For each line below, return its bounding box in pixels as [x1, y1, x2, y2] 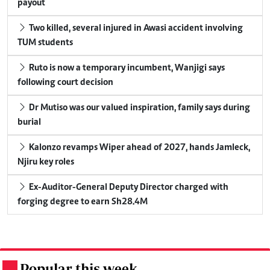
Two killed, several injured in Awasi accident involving [27, 24, 243, 34]
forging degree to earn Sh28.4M [17, 197, 148, 207]
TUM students [17, 38, 73, 48]
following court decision [17, 78, 113, 88]
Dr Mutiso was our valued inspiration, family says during [27, 103, 250, 113]
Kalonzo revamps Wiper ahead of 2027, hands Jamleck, [27, 143, 250, 153]
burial [17, 118, 41, 128]
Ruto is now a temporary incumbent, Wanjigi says [27, 63, 225, 74]
